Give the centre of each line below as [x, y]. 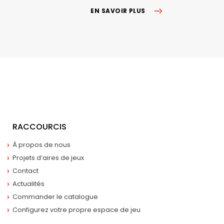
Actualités [28, 184]
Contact [25, 171]
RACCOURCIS [39, 126]
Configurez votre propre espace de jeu [76, 210]
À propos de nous [41, 145]
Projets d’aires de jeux [48, 158]
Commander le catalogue [55, 197]
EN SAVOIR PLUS [118, 11]
